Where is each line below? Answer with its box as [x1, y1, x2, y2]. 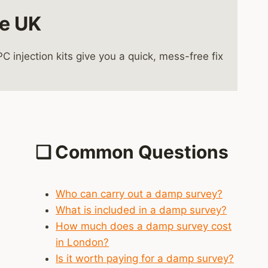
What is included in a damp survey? [56, 204, 227, 217]
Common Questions [55, 141, 229, 163]
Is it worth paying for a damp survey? [56, 252, 234, 265]
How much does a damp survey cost [56, 220, 232, 233]
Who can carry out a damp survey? [56, 188, 223, 200]
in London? [56, 236, 109, 249]
